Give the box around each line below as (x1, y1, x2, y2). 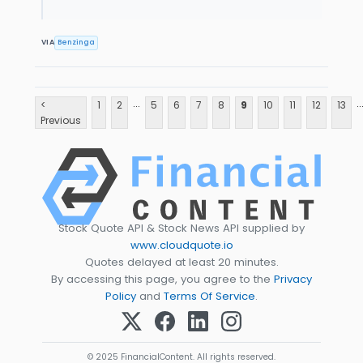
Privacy (274, 271, 312, 287)
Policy (105, 288, 136, 304)
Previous (41, 113, 81, 127)
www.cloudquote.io (130, 237, 233, 253)
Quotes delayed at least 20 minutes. (84, 254, 279, 270)
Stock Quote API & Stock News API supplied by (58, 220, 305, 236)
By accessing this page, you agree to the (51, 271, 274, 287)
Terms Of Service (164, 288, 255, 304)
